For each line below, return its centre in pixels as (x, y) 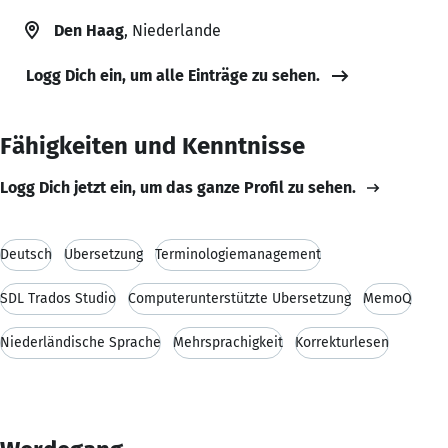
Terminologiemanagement (238, 254)
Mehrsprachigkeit (228, 342)
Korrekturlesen (342, 342)
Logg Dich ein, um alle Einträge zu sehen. (173, 75)
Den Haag (89, 30)
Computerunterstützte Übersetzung (239, 298)
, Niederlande (172, 30)
